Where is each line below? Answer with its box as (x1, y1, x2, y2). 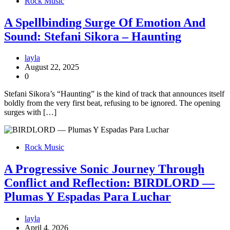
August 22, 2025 (25, 63, 79, 72)
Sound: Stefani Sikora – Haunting (4, 29, 181, 43)
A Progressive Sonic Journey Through (4, 162, 204, 176)
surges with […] (4, 108, 56, 117)
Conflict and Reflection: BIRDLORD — (4, 176, 215, 190)
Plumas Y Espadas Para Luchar (4, 190, 171, 204)
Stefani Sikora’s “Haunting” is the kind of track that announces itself (4, 89, 224, 99)
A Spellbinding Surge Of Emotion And (4, 15, 205, 29)
